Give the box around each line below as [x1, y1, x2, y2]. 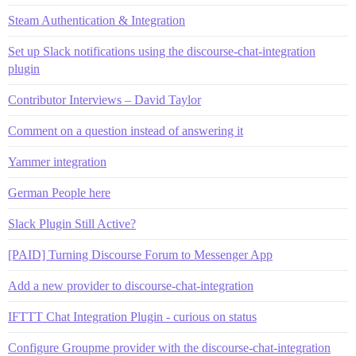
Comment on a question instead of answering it [8, 123, 243, 137]
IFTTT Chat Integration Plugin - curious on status [8, 309, 257, 323]
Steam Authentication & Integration [8, 13, 185, 27]
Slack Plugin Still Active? [8, 216, 136, 230]
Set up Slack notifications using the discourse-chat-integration [8, 44, 315, 58]
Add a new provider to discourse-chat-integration [8, 278, 253, 292]
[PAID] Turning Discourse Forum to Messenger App [8, 247, 273, 261]
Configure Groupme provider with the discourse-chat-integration [8, 340, 331, 354]
